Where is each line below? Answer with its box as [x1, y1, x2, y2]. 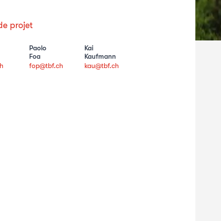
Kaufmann [84, 52, 116, 60]
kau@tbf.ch [84, 61, 119, 70]
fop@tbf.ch [29, 61, 63, 70]
